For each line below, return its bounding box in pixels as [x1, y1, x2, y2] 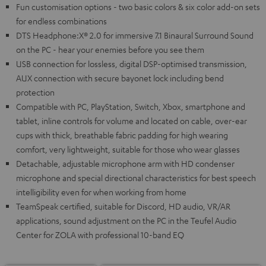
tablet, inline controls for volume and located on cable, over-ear [16, 115, 247, 126]
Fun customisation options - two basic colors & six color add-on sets [16, 1, 260, 12]
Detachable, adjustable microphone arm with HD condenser [16, 158, 235, 169]
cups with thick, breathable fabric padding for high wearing [16, 129, 228, 141]
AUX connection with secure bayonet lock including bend [16, 72, 224, 84]
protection [16, 87, 55, 98]
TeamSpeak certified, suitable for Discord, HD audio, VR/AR [16, 201, 230, 212]
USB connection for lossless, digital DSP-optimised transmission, [16, 58, 247, 69]
